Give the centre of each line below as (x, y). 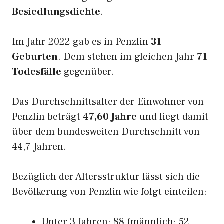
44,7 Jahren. (39, 147)
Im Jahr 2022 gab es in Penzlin (81, 42)
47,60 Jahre (110, 117)
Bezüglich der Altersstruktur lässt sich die (106, 177)
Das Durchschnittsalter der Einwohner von (108, 102)
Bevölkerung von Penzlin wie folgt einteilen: (109, 192)
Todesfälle (37, 72)
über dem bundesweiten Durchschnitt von (106, 132)
